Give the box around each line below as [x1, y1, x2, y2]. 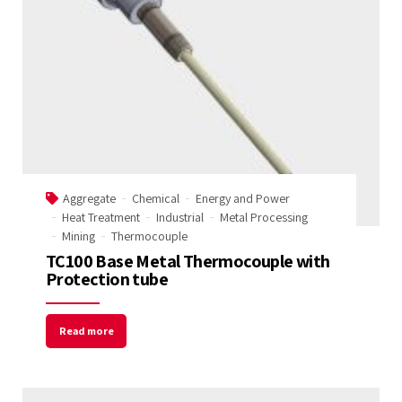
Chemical [132, 190, 179, 207]
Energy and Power [196, 190, 290, 207]
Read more [58, 322, 114, 338]
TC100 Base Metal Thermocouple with [46, 249, 330, 274]
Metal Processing [220, 209, 308, 226]
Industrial [156, 209, 204, 226]
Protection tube [46, 267, 169, 292]
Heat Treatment [62, 209, 140, 226]
